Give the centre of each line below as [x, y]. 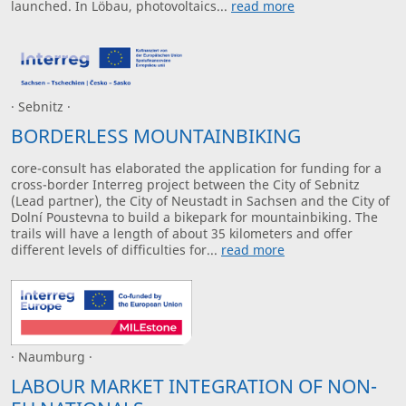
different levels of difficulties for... [116, 249]
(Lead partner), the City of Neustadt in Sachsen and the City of [200, 200]
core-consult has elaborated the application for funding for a [196, 168]
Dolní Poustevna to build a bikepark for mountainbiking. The [194, 217]
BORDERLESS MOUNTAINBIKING [156, 135]
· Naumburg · [52, 357]
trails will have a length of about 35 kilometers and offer [182, 233]
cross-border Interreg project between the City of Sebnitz [185, 184]
